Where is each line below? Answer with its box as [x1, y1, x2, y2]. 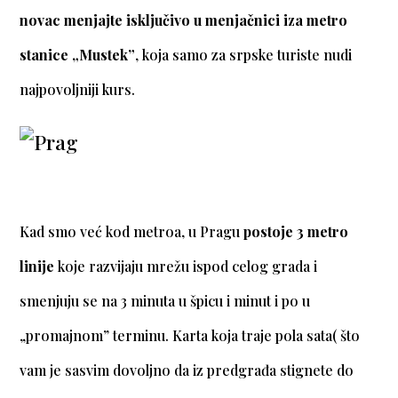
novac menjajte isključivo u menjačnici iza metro [20, 11, 348, 30]
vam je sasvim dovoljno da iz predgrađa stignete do [20, 361, 354, 380]
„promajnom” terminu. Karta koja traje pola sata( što [20, 326, 361, 346]
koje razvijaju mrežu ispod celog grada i [54, 257, 318, 276]
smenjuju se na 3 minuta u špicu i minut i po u [20, 291, 311, 311]
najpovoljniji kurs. [20, 80, 136, 99]
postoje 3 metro [240, 222, 349, 242]
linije [20, 257, 55, 276]
